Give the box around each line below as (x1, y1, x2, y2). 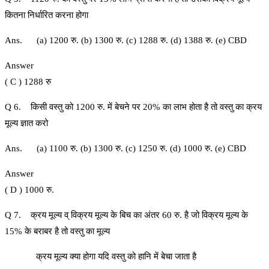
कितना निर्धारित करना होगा (5, 10, 88, 20)
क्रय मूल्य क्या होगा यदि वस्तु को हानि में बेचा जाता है (5, 252, 196, 262)
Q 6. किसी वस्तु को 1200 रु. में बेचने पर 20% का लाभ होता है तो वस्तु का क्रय (5, 102, 262, 112)
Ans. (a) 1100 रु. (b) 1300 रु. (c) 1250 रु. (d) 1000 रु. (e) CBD (5, 144, 246, 154)
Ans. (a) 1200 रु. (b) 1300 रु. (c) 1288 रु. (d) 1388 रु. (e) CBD (5, 35, 247, 46)
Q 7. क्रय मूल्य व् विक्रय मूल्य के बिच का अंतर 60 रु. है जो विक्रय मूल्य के (5, 210, 248, 220)
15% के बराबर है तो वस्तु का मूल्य (5, 226, 110, 237)
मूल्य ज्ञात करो (5, 118, 48, 128)
